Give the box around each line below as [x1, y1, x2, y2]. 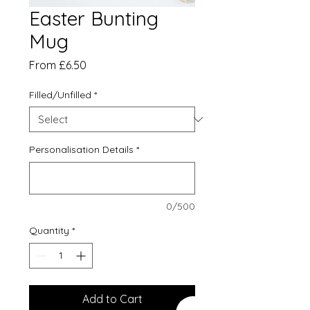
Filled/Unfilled [29, 89, 91, 101]
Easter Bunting [29, 6, 158, 30]
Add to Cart [82, 292, 143, 306]
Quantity [29, 224, 69, 237]
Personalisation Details [29, 143, 134, 156]
